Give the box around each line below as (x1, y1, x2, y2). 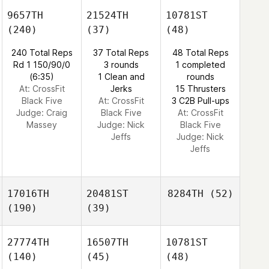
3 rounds (103, 59, 139, 70)
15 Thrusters (175, 83, 226, 94)
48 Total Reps (172, 47, 229, 58)
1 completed (175, 59, 225, 70)
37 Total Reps (93, 47, 149, 58)
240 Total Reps (11, 47, 73, 58)
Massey (26, 119, 57, 130)
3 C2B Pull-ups (171, 95, 229, 106)
